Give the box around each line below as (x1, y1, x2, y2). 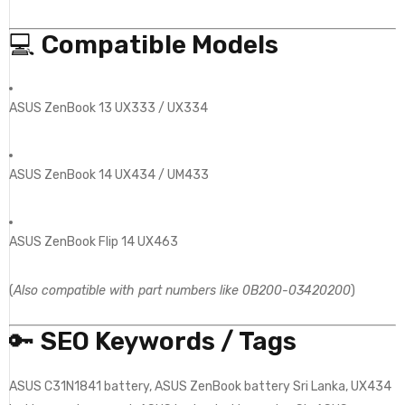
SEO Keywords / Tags (41, 325, 297, 356)
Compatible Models (42, 29, 278, 60)
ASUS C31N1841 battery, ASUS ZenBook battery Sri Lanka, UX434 (9, 378, 391, 394)
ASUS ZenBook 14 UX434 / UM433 (9, 166, 209, 183)
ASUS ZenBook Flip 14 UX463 (9, 233, 178, 250)
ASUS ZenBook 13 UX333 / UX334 (9, 99, 208, 116)
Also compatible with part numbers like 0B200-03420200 (14, 282, 351, 298)
